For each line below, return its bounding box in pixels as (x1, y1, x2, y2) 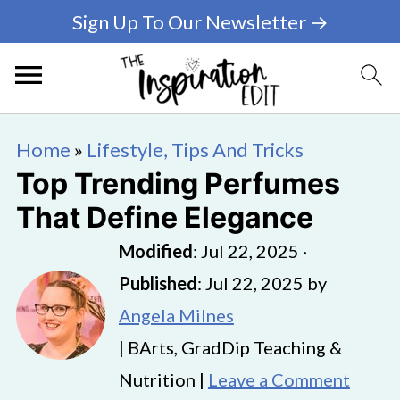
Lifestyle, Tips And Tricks (86, 137, 304, 162)
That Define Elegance (15, 200, 313, 235)
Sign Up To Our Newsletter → (71, 9, 329, 34)
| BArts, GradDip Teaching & (118, 337, 342, 358)
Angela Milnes (118, 304, 234, 326)
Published (118, 272, 197, 294)
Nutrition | (118, 369, 208, 390)
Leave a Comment (207, 369, 350, 390)
